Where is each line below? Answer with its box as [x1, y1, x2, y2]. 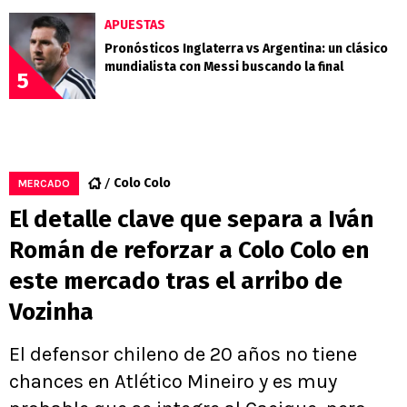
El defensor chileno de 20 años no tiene [9, 342, 357, 366]
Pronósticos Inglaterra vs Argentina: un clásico [104, 40, 388, 56]
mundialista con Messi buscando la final [104, 58, 343, 74]
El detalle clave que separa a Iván [9, 204, 373, 233]
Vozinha [9, 297, 94, 326]
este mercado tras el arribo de [9, 266, 342, 295]
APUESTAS [104, 16, 165, 33]
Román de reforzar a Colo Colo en [9, 235, 369, 264]
